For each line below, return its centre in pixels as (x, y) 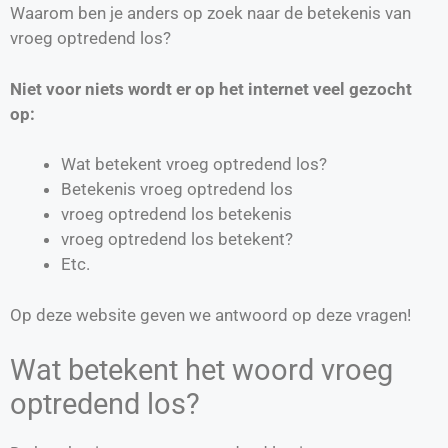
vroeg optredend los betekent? (177, 239)
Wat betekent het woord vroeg (201, 370)
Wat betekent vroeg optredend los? (194, 164)
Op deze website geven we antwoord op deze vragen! (210, 314)
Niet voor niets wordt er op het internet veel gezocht (211, 88)
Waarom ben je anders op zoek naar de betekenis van (210, 13)
